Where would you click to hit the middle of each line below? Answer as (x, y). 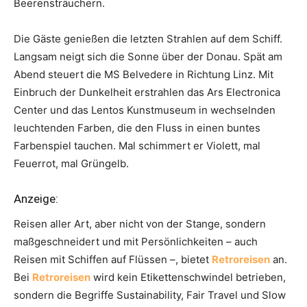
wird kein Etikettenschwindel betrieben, (188, 277)
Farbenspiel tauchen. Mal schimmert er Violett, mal (137, 145)
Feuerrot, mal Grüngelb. (71, 163)
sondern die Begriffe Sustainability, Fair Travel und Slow (150, 295)
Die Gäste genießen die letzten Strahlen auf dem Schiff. (148, 38)
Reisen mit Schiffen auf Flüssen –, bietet (113, 259)
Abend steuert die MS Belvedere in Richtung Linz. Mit (144, 74)
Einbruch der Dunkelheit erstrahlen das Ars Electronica (147, 92)
